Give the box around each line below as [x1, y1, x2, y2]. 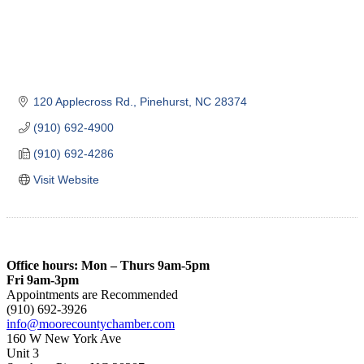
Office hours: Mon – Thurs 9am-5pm [6, 258, 210, 272]
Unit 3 [6, 345, 39, 360]
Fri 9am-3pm [6, 272, 79, 287]
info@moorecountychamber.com [6, 316, 175, 331]
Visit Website [32, 172, 99, 186]
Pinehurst [139, 94, 188, 108]
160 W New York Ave [6, 331, 121, 345]
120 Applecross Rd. [32, 94, 133, 108]
